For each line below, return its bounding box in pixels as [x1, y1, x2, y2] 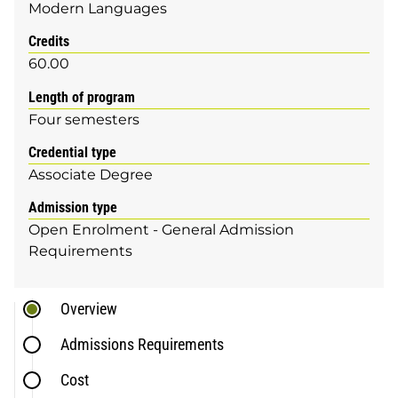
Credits [28, 33, 69, 51]
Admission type [28, 198, 117, 216]
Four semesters [28, 110, 139, 128]
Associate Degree [28, 165, 153, 183]
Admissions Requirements [60, 335, 225, 354]
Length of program [28, 88, 135, 106]
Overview [60, 299, 118, 319]
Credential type [28, 143, 116, 161]
